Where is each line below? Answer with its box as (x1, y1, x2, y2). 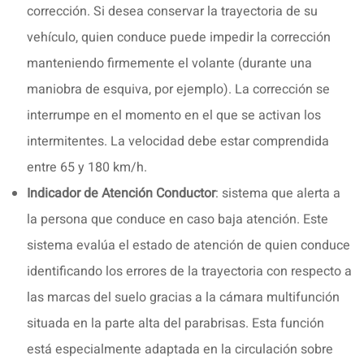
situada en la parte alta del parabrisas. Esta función (27, 313, 324, 333)
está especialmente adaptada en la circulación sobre (27, 339, 333, 359)
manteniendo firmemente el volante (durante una (27, 53, 312, 73)
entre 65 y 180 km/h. (27, 157, 147, 177)
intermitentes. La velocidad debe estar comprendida (27, 131, 329, 151)
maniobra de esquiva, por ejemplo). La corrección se (27, 79, 330, 99)
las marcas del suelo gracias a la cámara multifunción (27, 287, 340, 307)
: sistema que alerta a (215, 183, 340, 203)
